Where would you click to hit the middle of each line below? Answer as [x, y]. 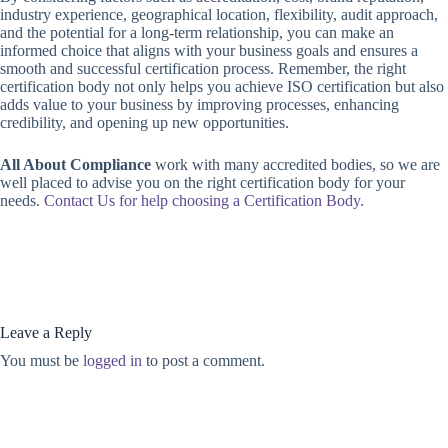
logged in [112, 361]
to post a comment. [203, 361]
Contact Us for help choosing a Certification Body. [204, 201]
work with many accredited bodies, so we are [295, 165]
